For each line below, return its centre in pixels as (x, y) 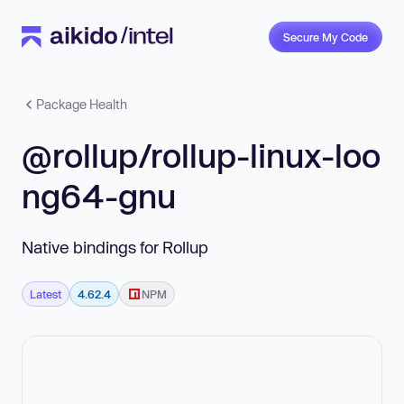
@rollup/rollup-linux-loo (201, 155)
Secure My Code (326, 37)
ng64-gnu (99, 196)
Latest (46, 294)
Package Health (82, 104)
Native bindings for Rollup (115, 247)
